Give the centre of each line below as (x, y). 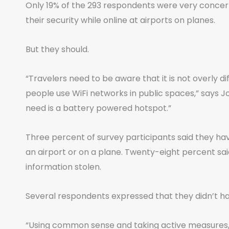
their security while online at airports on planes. (120, 20)
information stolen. (63, 167)
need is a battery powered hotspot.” (98, 108)
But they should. (57, 49)
